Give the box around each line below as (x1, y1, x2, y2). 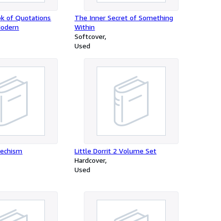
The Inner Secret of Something (74, 13, 174, 22)
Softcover (74, 32, 105, 40)
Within (74, 23, 95, 31)
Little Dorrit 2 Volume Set (74, 147, 157, 155)
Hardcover (74, 156, 106, 164)
